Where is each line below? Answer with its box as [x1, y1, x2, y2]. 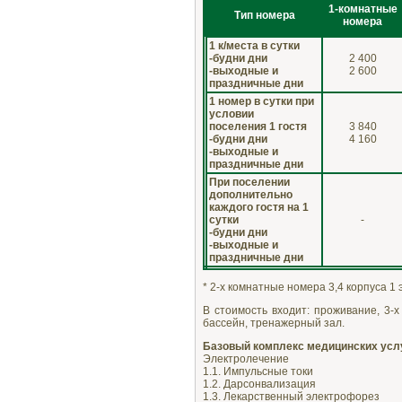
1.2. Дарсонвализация [203, 377, 316, 390]
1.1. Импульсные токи [203, 364, 313, 378]
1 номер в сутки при [209, 94, 314, 108]
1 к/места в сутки [209, 39, 300, 52]
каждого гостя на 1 [209, 200, 309, 214]
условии [209, 107, 254, 120]
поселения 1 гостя [209, 119, 307, 133]
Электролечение [203, 352, 289, 365]
